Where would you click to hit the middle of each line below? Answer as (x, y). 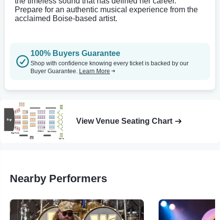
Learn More (95, 71)
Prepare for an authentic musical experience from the (106, 9)
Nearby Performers (58, 178)
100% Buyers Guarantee (75, 53)
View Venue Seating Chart (124, 121)
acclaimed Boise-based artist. (66, 18)
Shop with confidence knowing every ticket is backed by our (110, 63)
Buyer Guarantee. (55, 71)
